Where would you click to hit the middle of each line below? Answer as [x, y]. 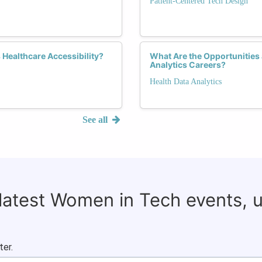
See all [96, 119]
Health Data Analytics [186, 81]
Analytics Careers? [188, 64]
